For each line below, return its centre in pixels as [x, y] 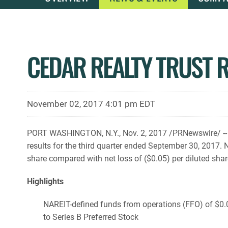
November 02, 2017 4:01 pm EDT [91, 104]
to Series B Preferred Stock [91, 217]
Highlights [45, 181]
